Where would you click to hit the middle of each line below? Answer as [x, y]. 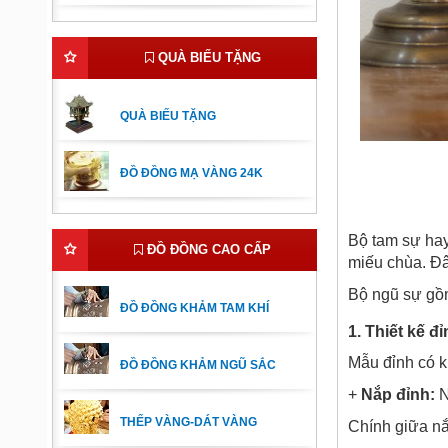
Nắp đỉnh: [398, 394]
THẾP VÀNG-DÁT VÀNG [188, 422]
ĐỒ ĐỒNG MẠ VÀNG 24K [191, 173]
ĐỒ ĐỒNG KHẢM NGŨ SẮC [198, 365]
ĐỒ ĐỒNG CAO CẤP [207, 249]
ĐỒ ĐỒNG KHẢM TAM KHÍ [194, 308]
